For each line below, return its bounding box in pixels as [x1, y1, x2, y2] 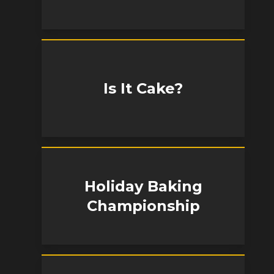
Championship [86, 197, 200, 215]
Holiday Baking [84, 177, 202, 195]
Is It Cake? [103, 80, 183, 97]
